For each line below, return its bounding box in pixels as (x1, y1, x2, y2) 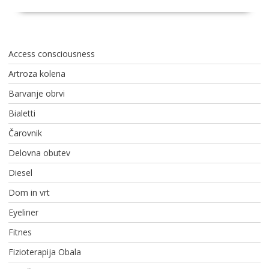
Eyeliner (8, 207, 38, 219)
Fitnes (8, 226, 32, 238)
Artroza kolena (8, 68, 65, 80)
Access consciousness (8, 48, 95, 60)
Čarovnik (8, 127, 42, 139)
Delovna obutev (8, 147, 70, 159)
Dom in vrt (8, 187, 50, 199)
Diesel (8, 167, 32, 179)
